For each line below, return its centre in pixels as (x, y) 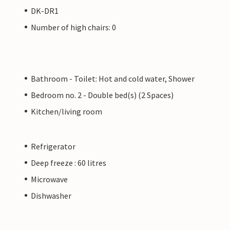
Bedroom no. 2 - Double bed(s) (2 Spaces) (102, 95)
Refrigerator (53, 146)
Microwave (49, 179)
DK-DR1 (45, 11)
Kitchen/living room (66, 111)
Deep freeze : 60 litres (69, 162)
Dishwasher (51, 195)
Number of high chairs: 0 (73, 27)
